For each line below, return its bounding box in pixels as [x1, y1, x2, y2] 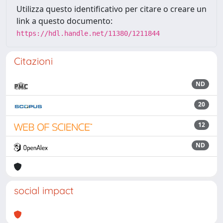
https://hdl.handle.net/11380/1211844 [16, 29, 160, 37]
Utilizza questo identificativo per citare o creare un [16, 3, 207, 14]
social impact [14, 184, 74, 197]
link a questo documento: [16, 15, 112, 26]
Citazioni [14, 55, 53, 67]
